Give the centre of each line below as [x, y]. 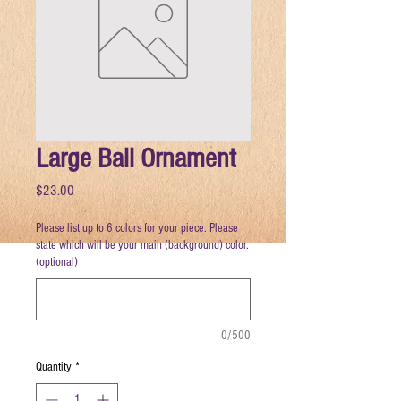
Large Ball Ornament [136, 158]
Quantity [54, 367]
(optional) [57, 262]
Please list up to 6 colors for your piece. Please [137, 228]
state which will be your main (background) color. [142, 245]
